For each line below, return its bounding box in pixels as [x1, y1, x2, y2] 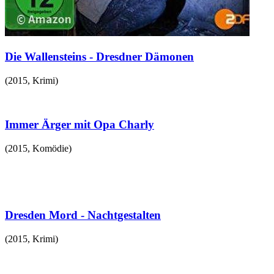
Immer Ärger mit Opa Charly [5, 118, 154, 131]
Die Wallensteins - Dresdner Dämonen [5, 50, 194, 63]
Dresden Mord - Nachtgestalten [5, 208, 161, 221]
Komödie [32, 143, 68, 154]
